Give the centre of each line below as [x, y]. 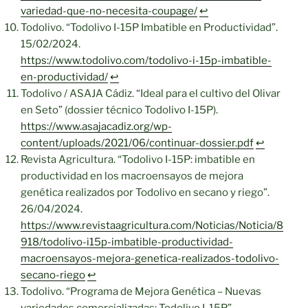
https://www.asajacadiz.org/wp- [96, 127]
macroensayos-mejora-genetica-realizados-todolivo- [150, 259]
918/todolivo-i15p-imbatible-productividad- [127, 242]
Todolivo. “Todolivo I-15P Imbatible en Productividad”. [149, 28]
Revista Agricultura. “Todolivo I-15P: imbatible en [138, 160]
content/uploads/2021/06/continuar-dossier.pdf [137, 143]
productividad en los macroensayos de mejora [132, 176]
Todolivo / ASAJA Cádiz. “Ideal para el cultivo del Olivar [151, 94]
